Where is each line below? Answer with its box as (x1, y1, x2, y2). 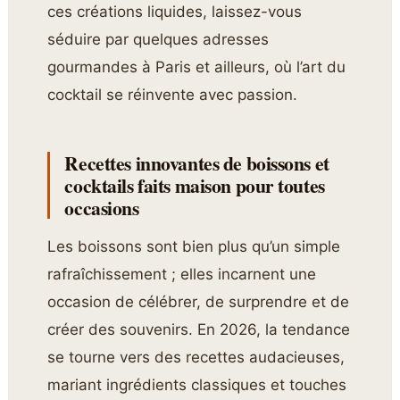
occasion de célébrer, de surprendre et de (47, 293, 350, 312)
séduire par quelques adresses (47, 30, 270, 49)
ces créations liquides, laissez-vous (47, 3, 303, 21)
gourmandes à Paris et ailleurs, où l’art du (47, 58, 346, 77)
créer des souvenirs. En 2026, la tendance (47, 321, 351, 339)
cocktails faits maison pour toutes (64, 171, 325, 200)
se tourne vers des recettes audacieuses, (47, 348, 346, 367)
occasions (64, 194, 139, 222)
